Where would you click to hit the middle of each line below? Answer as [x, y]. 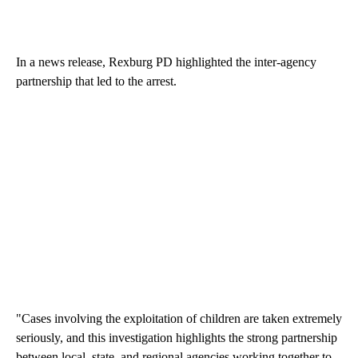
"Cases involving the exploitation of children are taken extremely [179, 318]
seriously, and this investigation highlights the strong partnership [177, 337]
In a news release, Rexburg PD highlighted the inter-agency [166, 62]
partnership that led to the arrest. [96, 81]
